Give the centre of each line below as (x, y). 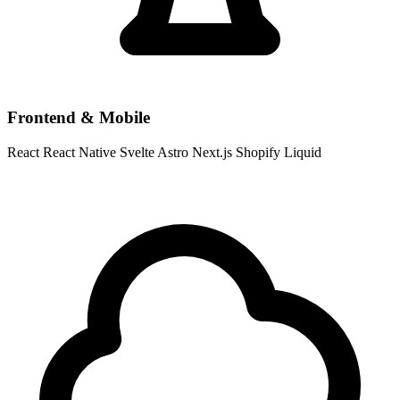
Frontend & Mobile (79, 117)
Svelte (137, 152)
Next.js (212, 152)
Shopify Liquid (279, 152)
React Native (79, 152)
